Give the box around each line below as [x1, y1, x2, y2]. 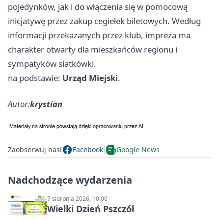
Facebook [73, 145, 103, 155]
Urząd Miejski [62, 72, 118, 83]
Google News [116, 145, 160, 155]
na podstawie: [8, 72, 62, 83]
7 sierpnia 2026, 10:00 [47, 194, 108, 203]
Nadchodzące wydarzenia [8, 173, 132, 187]
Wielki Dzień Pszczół [47, 202, 134, 215]
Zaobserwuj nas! [8, 145, 62, 155]
